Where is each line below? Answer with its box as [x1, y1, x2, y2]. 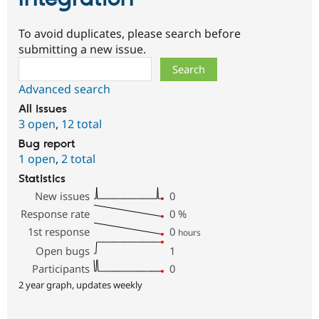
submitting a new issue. [19, 41, 146, 57]
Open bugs [36, 243, 90, 258]
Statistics [19, 172, 66, 186]
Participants [32, 261, 90, 276]
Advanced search [19, 80, 110, 97]
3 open [19, 115, 56, 132]
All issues [19, 102, 67, 116]
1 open [19, 150, 56, 167]
